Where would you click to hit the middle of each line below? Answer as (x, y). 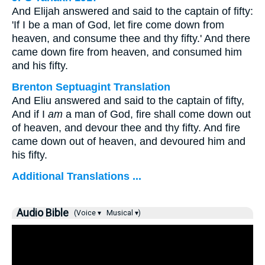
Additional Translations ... (77, 176)
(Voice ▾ (87, 213)
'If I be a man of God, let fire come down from (118, 25)
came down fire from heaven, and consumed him (127, 52)
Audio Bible (43, 213)
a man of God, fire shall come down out (157, 114)
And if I (30, 114)
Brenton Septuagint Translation (91, 87)
